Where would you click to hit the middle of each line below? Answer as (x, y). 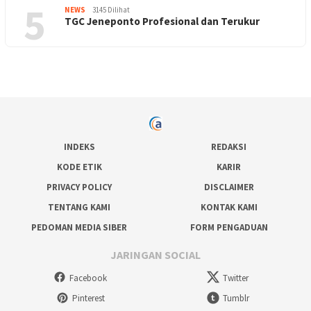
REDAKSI (229, 147)
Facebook (88, 278)
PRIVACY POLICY (79, 187)
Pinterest (88, 299)
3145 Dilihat (111, 9)
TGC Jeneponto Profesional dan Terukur (162, 21)
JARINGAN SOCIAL (155, 254)
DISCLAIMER (229, 187)
